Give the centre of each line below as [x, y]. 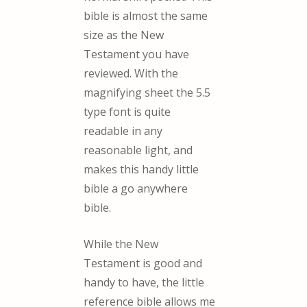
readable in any [123, 131]
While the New [121, 244]
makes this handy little [142, 169]
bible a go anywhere [136, 188]
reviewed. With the [131, 73]
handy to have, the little [144, 283]
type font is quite [127, 111]
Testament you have [137, 54]
